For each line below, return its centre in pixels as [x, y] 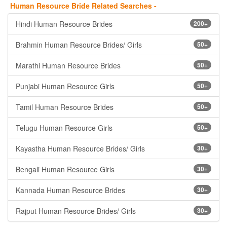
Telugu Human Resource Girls [64, 128]
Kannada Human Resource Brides [70, 190]
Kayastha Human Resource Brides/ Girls [80, 148]
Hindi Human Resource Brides [64, 24]
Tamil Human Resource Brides [65, 107]
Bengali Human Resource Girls [65, 169]
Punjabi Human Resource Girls [65, 86]
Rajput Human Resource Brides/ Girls [76, 211]
